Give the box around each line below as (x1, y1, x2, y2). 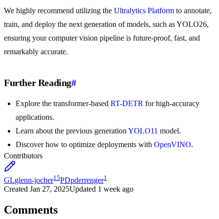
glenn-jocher (15, 176, 53, 185)
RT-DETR (110, 99, 143, 108)
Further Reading (4, 77, 71, 88)
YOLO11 (128, 127, 158, 135)
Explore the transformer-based (16, 99, 110, 108)
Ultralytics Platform (114, 6, 174, 15)
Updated (69, 185, 96, 194)
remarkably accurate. (4, 47, 68, 56)
